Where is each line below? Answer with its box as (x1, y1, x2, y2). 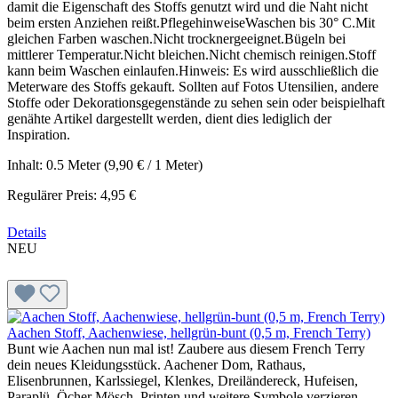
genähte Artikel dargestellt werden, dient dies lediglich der (7, 110, 331, 126)
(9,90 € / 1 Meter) (104, 156, 203, 172)
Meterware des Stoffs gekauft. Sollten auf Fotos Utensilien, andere (7, 78, 378, 94)
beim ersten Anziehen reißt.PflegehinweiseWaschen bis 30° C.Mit (7, 14, 375, 30)
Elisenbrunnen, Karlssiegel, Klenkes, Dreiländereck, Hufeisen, (7, 372, 358, 388)
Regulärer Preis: (7, 187, 100, 203)
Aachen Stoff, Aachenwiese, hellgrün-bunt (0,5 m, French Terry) (7, 324, 370, 340)
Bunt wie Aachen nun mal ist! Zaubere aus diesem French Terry (7, 340, 365, 356)
